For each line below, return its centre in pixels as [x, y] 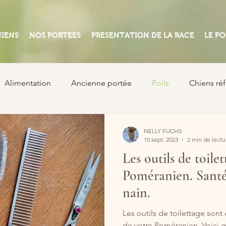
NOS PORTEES [55, 35]
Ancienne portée [101, 83]
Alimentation [28, 83]
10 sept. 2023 [161, 139]
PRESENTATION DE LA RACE [143, 35]
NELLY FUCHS [163, 131]
